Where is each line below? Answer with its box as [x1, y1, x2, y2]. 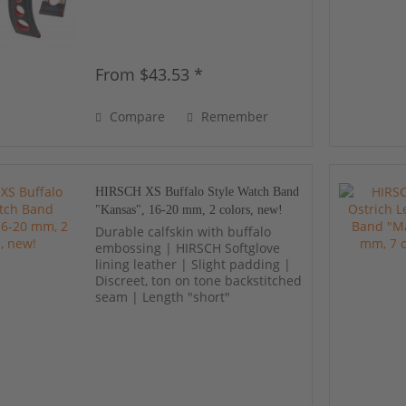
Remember [201, 108, 269, 126]
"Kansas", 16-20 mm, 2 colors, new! [95, 202, 284, 217]
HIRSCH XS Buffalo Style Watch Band [95, 184, 300, 198]
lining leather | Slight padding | [95, 255, 292, 273]
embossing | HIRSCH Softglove [95, 238, 281, 256]
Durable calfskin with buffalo [95, 222, 272, 240]
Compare [106, 108, 166, 126]
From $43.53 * [95, 63, 204, 86]
